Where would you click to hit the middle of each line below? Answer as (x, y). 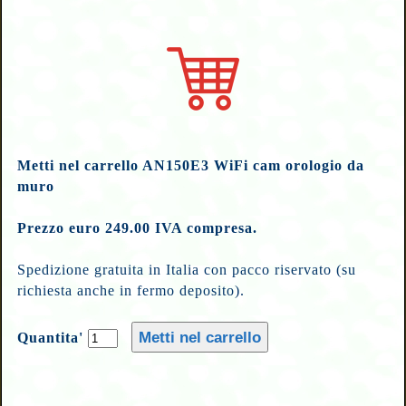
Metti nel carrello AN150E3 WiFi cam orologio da (191, 165)
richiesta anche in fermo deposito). (131, 290)
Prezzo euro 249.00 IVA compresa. (138, 228)
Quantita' (53, 337)
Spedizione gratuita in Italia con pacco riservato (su (187, 270)
